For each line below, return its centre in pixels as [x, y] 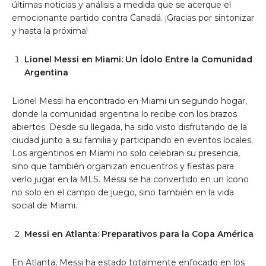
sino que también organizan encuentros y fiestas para [123, 167]
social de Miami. [45, 206]
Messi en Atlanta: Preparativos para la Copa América [139, 234]
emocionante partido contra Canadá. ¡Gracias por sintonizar [133, 18]
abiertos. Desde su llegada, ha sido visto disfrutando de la [129, 127]
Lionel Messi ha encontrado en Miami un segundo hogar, [129, 101]
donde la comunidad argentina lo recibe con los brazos [124, 114]
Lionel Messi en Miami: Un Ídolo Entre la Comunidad [138, 60]
